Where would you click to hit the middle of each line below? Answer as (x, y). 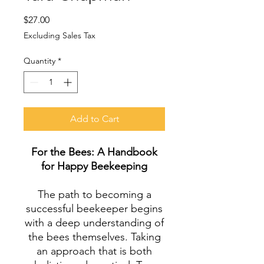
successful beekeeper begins (94, 209)
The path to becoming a (94, 194)
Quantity (39, 61)
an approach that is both (94, 251)
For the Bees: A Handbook (94, 152)
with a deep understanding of (94, 223)
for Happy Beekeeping (94, 166)
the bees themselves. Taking (94, 237)
